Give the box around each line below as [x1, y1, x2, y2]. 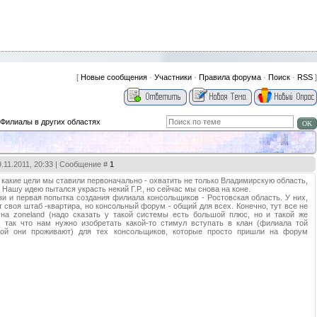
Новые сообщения [81, 73, 147, 81]
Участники [154, 73, 192, 81]
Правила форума [199, 73, 261, 81]
